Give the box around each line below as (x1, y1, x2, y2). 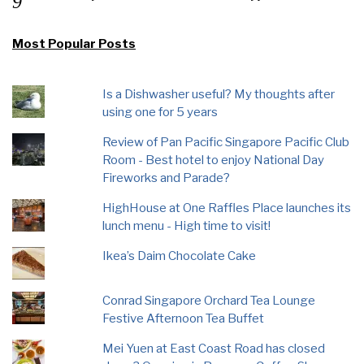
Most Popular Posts (12, 36, 136, 51)
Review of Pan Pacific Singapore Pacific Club (102, 134, 350, 149)
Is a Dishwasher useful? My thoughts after (102, 86, 336, 102)
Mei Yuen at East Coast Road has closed (102, 340, 326, 356)
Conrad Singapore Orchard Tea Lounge (102, 292, 316, 308)
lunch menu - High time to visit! (102, 218, 271, 233)
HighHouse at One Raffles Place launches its (102, 200, 352, 215)
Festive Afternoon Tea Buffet (102, 310, 265, 326)
